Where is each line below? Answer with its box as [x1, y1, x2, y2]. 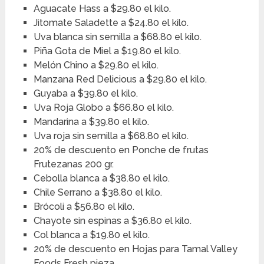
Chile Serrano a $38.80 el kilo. [33, 187, 162, 199]
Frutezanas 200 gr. [33, 159, 114, 170]
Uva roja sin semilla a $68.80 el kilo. [33, 130, 189, 142]
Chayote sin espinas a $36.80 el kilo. [33, 215, 192, 227]
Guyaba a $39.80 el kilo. [33, 88, 138, 100]
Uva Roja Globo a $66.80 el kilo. [33, 102, 174, 114]
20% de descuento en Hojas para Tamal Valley [33, 243, 237, 255]
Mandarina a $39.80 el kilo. [33, 116, 149, 128]
